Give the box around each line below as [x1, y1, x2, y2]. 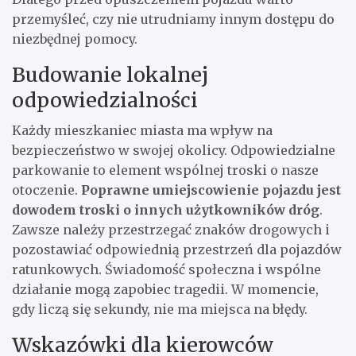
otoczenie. [12, 182, 81, 198]
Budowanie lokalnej [12, 62, 209, 87]
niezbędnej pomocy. [12, 31, 137, 47]
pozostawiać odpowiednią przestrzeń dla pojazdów [12, 242, 342, 257]
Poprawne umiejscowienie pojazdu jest [81, 182, 341, 198]
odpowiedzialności [12, 87, 198, 113]
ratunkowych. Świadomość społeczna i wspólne [12, 261, 321, 277]
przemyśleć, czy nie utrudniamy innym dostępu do [12, 11, 335, 27]
